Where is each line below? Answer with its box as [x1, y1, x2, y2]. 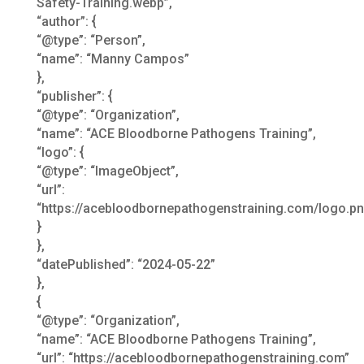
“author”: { [36, 13, 97, 29]
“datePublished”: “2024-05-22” [36, 256, 215, 272]
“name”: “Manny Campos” [36, 50, 189, 67]
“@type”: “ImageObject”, [36, 162, 179, 179]
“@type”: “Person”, [36, 32, 145, 48]
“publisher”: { [36, 88, 113, 104]
